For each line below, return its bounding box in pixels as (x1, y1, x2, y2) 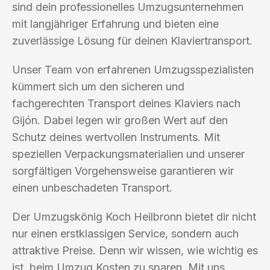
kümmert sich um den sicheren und (12, 80, 184, 93)
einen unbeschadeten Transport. (12, 181, 172, 194)
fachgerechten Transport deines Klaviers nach (12, 96, 240, 110)
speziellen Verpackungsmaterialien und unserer (12, 147, 245, 160)
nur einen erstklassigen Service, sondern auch (12, 227, 239, 240)
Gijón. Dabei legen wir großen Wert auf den (12, 113, 228, 127)
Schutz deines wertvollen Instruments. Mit (12, 130, 220, 143)
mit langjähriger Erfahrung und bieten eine (12, 17, 219, 30)
